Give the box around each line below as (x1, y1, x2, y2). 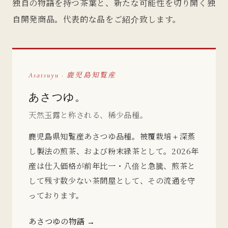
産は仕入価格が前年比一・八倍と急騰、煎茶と (28, 160, 195, 171)
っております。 (28, 189, 84, 201)
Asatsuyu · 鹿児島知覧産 (28, 71, 116, 80)
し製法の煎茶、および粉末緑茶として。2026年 (28, 145, 199, 156)
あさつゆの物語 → (28, 215, 95, 226)
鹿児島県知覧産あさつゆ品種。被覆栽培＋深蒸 (28, 130, 195, 141)
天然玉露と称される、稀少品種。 (28, 109, 148, 120)
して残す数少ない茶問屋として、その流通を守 (28, 175, 195, 186)
